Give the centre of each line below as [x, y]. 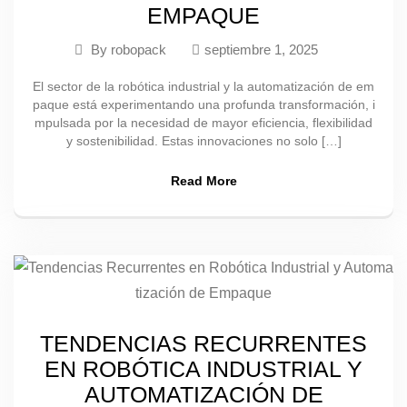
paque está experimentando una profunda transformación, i [203, 104]
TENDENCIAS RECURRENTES [203, 343]
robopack [139, 50]
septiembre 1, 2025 [261, 50]
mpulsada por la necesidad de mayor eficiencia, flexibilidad [203, 123]
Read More [203, 181]
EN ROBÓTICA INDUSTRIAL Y [203, 369]
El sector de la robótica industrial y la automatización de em [203, 86]
